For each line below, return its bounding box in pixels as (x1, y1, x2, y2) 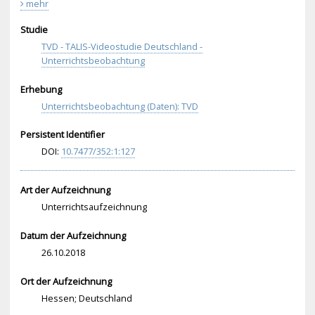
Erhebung (20, 82, 62, 96)
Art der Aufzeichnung (20, 183, 110, 196)
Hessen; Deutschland (41, 291, 132, 304)
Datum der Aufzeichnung (20, 229, 126, 242)
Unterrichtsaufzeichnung (41, 200, 147, 213)
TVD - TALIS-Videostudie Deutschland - (41, 39, 202, 53)
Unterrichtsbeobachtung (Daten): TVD (41, 99, 198, 112)
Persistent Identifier (20, 128, 105, 141)
